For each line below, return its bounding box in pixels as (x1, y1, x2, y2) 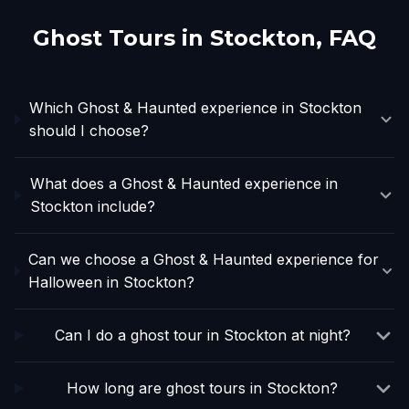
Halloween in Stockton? (28, 273, 195, 291)
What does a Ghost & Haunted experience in (29, 174, 338, 193)
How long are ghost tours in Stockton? (67, 379, 339, 397)
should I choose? (29, 121, 150, 140)
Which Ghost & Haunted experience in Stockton (29, 99, 362, 117)
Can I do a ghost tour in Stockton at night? (54, 326, 351, 344)
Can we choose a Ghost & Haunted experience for (28, 250, 380, 268)
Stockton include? (29, 197, 155, 215)
